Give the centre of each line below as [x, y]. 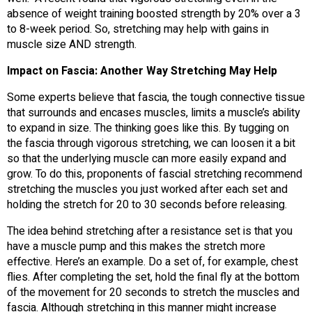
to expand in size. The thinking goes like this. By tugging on [148, 128]
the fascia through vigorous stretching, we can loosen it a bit [151, 144]
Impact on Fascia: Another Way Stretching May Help [142, 71]
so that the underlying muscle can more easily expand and [147, 159]
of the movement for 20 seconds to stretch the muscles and [153, 293]
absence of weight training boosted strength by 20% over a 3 [154, 14]
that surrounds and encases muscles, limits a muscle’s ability [154, 113]
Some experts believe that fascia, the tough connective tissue [156, 98]
